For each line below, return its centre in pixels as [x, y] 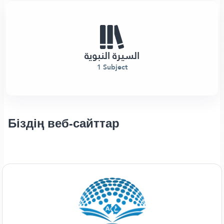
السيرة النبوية [112, 55]
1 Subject [112, 67]
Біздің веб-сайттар [64, 123]
